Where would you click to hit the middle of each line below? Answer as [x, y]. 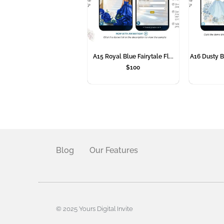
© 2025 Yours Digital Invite [94, 208]
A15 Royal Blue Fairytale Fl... [133, 57]
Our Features [114, 150]
